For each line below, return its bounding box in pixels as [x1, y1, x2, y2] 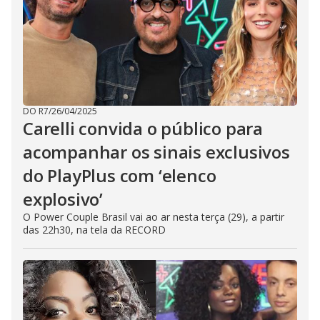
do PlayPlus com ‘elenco [23, 164, 216, 188]
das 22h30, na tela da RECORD [23, 223, 166, 237]
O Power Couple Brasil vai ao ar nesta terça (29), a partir [23, 210, 284, 224]
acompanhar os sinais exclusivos [23, 140, 290, 164]
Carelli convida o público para [23, 116, 263, 141]
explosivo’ [23, 187, 104, 211]
